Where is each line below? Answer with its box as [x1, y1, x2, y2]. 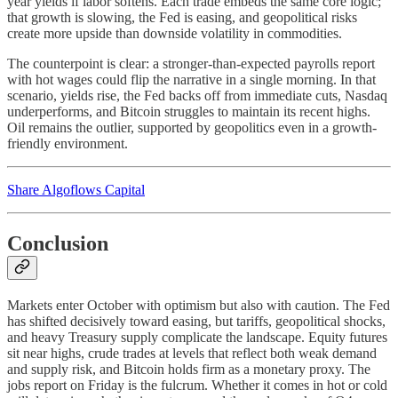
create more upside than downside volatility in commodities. [7, 25, 342, 41]
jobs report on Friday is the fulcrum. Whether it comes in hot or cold [7, 377, 387, 393]
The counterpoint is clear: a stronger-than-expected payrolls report [7, 55, 375, 71]
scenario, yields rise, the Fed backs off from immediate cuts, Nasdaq [7, 87, 387, 103]
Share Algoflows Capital [7, 181, 145, 197]
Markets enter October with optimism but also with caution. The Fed [7, 297, 390, 313]
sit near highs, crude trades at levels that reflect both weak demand [7, 345, 377, 361]
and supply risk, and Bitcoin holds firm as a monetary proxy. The [7, 361, 370, 377]
